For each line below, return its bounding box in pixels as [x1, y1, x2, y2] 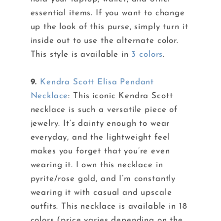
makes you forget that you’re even [30, 147, 170, 156]
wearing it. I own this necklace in [30, 161, 163, 170]
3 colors [131, 50, 163, 59]
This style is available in [30, 50, 132, 59]
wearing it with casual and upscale [30, 188, 172, 197]
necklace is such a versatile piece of [30, 106, 178, 114]
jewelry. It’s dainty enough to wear [30, 119, 170, 128]
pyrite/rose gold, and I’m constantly [30, 175, 176, 184]
